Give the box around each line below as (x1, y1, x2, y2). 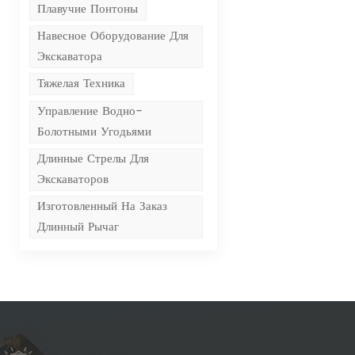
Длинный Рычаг (37, 217, 120, 238)
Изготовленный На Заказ (37, 197, 168, 217)
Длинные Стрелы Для (37, 148, 150, 169)
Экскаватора (37, 46, 103, 67)
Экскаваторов (37, 169, 109, 189)
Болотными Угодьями (37, 121, 152, 142)
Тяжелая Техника (37, 74, 126, 94)
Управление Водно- (37, 101, 143, 121)
